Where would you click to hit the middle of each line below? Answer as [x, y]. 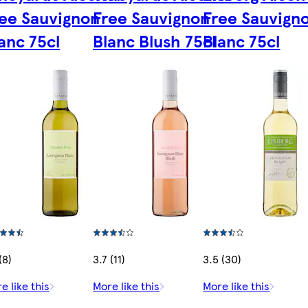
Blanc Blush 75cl [155, 41]
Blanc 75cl [242, 41]
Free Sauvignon [152, 18]
